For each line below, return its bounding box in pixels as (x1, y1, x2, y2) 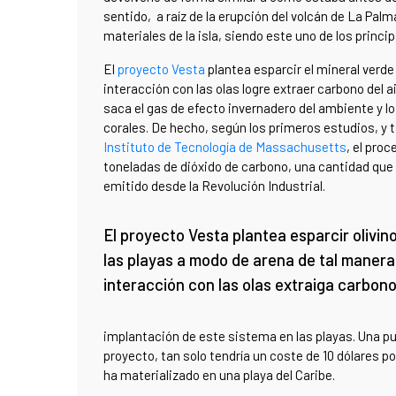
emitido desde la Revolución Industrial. (103, 178, 325, 194)
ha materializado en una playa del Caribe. (103, 367, 335, 384)
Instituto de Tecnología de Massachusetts (103, 139, 346, 156)
